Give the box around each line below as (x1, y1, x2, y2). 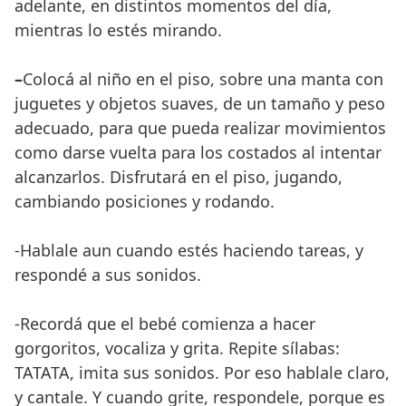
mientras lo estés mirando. (14, 18, 222, 41)
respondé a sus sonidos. (14, 263, 201, 285)
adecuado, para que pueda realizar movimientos (14, 116, 386, 139)
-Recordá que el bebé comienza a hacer (14, 312, 315, 334)
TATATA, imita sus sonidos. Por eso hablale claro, (14, 361, 390, 383)
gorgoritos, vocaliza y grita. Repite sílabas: (14, 336, 340, 359)
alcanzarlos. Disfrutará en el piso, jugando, (14, 165, 343, 188)
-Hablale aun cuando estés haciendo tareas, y (14, 238, 363, 261)
